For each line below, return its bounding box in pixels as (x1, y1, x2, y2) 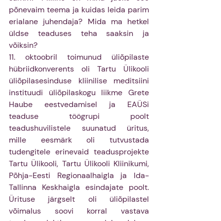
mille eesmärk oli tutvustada (9, 135, 149, 146)
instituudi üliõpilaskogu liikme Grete (9, 87, 149, 98)
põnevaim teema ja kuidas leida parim (9, 4, 149, 15)
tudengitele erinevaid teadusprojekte (9, 147, 149, 157)
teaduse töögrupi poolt (9, 111, 149, 122)
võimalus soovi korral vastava (9, 206, 149, 217)
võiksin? (9, 40, 39, 51)
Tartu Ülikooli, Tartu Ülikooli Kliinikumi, (9, 158, 149, 169)
